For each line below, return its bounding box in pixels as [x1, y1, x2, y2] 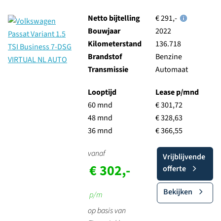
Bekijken [163, 186, 192, 197]
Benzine [155, 51, 182, 62]
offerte [162, 163, 186, 174]
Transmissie [87, 64, 128, 75]
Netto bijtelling [87, 13, 140, 24]
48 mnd [87, 112, 112, 123]
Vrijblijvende [162, 151, 205, 162]
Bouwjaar [87, 26, 120, 37]
